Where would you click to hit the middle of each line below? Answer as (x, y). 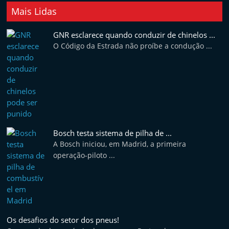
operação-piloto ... (84, 155)
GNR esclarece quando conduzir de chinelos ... (134, 35)
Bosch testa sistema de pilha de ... (113, 133)
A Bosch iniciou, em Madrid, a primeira (120, 144)
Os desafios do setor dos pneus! (63, 220)
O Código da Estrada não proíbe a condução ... (133, 46)
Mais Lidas (34, 11)
